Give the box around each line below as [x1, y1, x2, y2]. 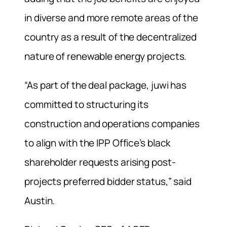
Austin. [24, 194, 55, 208]
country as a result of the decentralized [24, 30, 197, 44]
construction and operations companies [24, 117, 200, 131]
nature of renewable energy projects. [24, 50, 187, 63]
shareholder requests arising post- [24, 156, 176, 169]
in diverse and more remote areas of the [24, 11, 199, 24]
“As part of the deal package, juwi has [24, 79, 187, 92]
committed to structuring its [24, 98, 149, 111]
